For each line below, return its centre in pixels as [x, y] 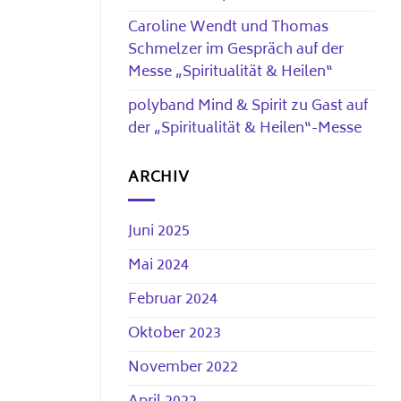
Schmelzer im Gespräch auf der [236, 50]
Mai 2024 [158, 266]
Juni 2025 [159, 232]
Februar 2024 [173, 300]
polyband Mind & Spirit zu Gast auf [248, 106]
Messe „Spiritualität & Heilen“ [230, 72]
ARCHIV [159, 178]
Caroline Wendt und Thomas [228, 27]
